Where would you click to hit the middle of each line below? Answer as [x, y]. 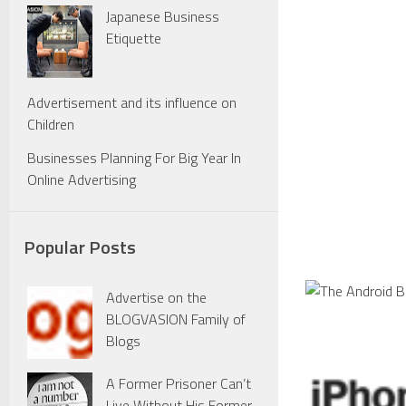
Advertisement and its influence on [132, 102]
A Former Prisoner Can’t [179, 384]
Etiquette [134, 38]
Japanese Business [163, 16]
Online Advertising [82, 180]
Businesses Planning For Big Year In [134, 158]
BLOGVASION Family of [176, 319]
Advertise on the [156, 298]
